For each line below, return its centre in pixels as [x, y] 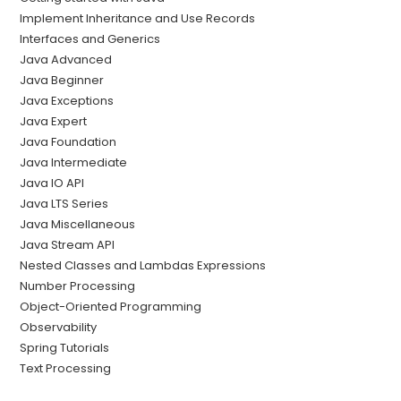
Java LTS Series [64, 204]
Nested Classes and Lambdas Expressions [143, 266]
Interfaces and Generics [90, 39]
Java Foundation [68, 142]
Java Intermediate [74, 163]
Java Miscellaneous [78, 225]
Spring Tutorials [65, 348]
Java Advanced [66, 60]
